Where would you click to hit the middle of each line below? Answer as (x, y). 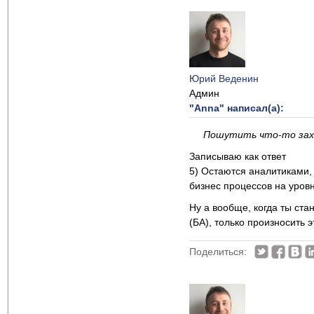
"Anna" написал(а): (237, 108)
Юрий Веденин (224, 78)
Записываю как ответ (238, 156)
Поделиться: (218, 252)
